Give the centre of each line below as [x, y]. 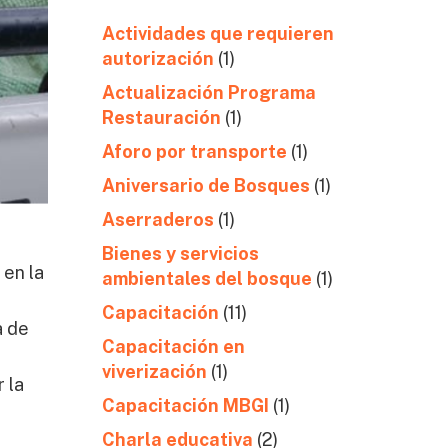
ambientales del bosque [206, 278]
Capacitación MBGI [185, 405]
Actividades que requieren [217, 33]
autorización [157, 58]
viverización [154, 371]
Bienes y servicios [180, 253]
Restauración [161, 117]
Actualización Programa [208, 92]
